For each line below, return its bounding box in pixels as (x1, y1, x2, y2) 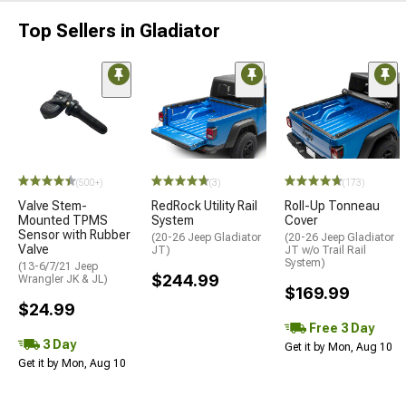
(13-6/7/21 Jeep (18, 259, 98, 273)
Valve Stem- (18, 198, 87, 213)
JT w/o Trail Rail (285, 243, 366, 256)
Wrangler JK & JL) (18, 272, 108, 285)
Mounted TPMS (18, 212, 108, 227)
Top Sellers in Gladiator (18, 19, 220, 42)
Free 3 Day (306, 320, 374, 335)
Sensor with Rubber (18, 227, 130, 242)
